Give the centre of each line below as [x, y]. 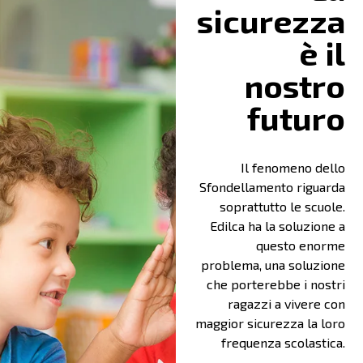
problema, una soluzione [273, 264]
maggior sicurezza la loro [270, 322]
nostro [295, 85]
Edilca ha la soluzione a [277, 225]
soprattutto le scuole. [282, 206]
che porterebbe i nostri [275, 284]
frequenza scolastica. [283, 342]
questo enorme [300, 245]
